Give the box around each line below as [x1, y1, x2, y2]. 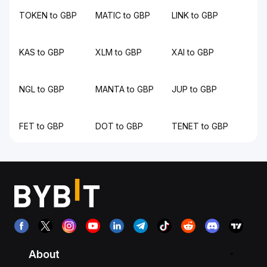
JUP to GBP [172, 84, 217, 94]
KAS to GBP [19, 47, 64, 57]
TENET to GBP [172, 121, 228, 131]
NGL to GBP [19, 84, 64, 94]
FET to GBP [19, 121, 64, 131]
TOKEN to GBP [19, 10, 77, 20]
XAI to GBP [172, 47, 214, 57]
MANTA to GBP [95, 84, 154, 94]
